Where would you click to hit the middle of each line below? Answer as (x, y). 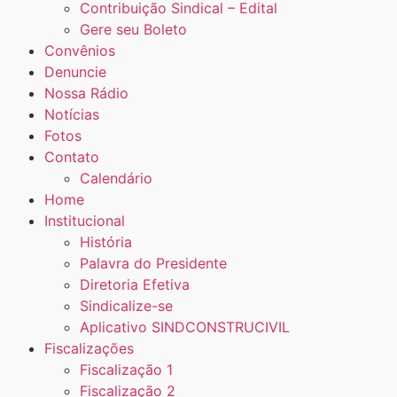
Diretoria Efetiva (135, 284)
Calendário (116, 178)
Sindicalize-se (126, 305)
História (106, 241)
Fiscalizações (89, 348)
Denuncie (75, 71)
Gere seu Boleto (133, 29)
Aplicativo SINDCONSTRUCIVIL (185, 327)
